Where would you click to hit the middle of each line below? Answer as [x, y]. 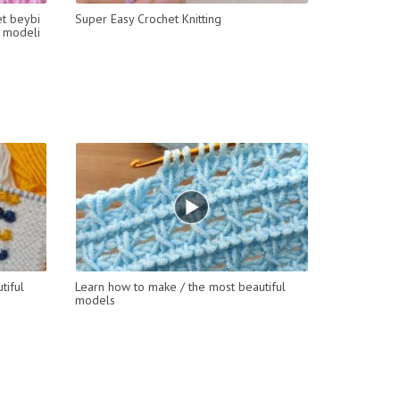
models [95, 300]
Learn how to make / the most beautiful [180, 286]
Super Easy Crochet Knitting [148, 18]
